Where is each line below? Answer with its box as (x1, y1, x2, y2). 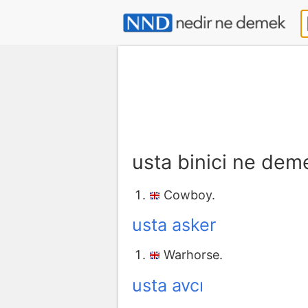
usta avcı (132, 274, 203, 296)
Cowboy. (164, 187, 215, 202)
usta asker (132, 214, 216, 236)
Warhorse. (164, 247, 223, 262)
